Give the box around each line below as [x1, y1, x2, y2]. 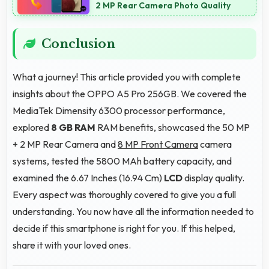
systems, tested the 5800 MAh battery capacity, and [13, 154, 232, 167]
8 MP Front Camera [118, 138, 198, 150]
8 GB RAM [51, 121, 95, 133]
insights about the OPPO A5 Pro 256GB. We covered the [13, 87, 247, 100]
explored [13, 121, 51, 133]
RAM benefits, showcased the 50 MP [95, 121, 250, 133]
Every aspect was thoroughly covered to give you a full [13, 188, 236, 201]
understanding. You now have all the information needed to [13, 205, 254, 217]
